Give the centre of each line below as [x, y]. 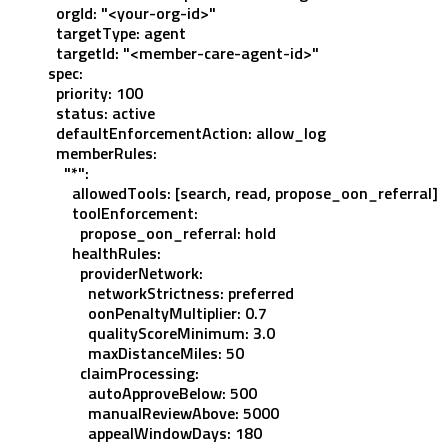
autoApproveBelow [135, 394]
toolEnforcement [121, 214]
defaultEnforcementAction [148, 134]
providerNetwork [123, 274]
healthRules [102, 254]
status [76, 114]
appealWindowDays [137, 434]
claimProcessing [121, 374]
